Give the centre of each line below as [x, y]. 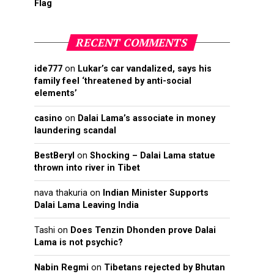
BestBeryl [54, 156]
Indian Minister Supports [156, 193]
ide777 [48, 69]
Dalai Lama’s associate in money [146, 119]
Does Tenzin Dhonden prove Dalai [143, 231]
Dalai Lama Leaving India [87, 206]
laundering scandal [75, 131]
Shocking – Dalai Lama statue [153, 156]
